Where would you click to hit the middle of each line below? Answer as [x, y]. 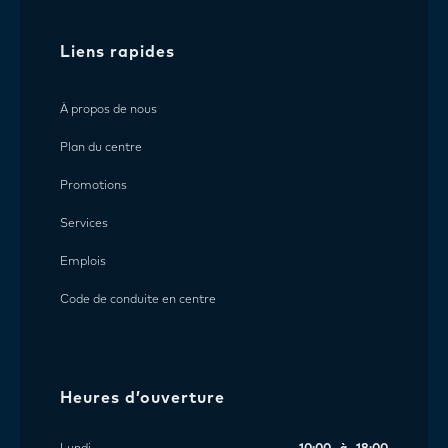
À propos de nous [108, 110]
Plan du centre [101, 148]
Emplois [83, 262]
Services [84, 224]
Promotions [93, 186]
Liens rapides [117, 52]
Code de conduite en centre [138, 300]
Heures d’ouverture [142, 398]
